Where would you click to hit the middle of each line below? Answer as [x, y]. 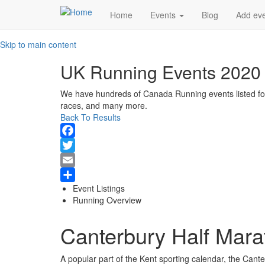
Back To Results [91, 117]
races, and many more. [105, 105]
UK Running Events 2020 [161, 72]
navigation [101, 29]
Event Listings [99, 188]
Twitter [73, 160]
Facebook [79, 145]
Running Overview [107, 200]
